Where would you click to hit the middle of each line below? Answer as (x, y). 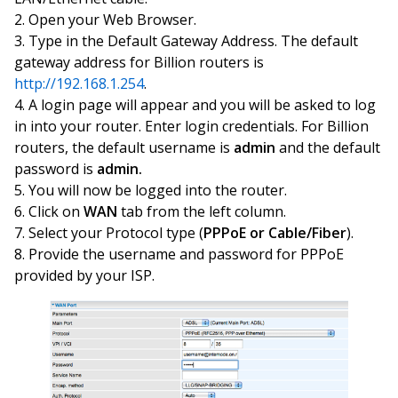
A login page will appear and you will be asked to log (202, 105)
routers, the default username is (124, 147)
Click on (56, 211)
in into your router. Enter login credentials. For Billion (191, 126)
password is (56, 169)
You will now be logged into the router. (158, 190)
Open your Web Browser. (112, 20)
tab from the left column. (202, 211)
